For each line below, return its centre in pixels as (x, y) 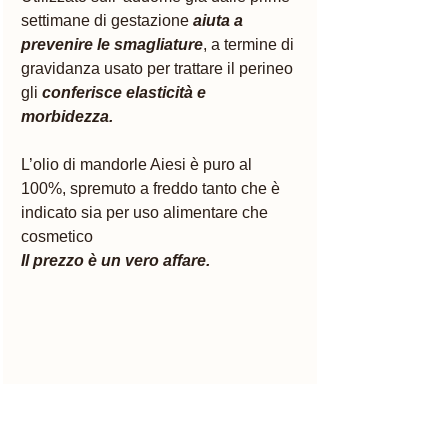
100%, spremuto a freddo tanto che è (152, 189)
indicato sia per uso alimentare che (146, 213)
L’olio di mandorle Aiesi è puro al (138, 165)
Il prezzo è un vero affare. (117, 261)
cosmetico (59, 237)
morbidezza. (69, 117)
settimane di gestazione (107, 21)
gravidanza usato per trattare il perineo (159, 69)
